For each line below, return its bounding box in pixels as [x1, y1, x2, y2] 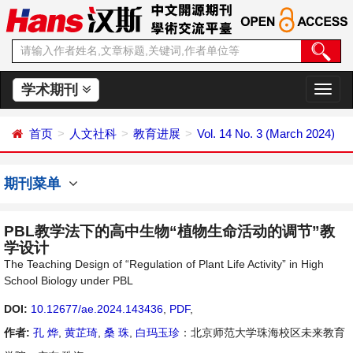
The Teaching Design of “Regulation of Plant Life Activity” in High [4, 258, 324, 270]
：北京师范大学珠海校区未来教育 [180, 326, 345, 339]
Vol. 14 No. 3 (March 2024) [197, 127, 335, 140]
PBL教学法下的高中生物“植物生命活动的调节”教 [4, 223, 335, 240]
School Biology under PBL [4, 274, 133, 287]
